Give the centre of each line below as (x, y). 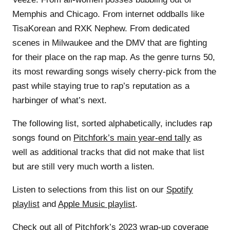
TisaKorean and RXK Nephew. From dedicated (101, 28)
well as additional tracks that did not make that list (108, 152)
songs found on (43, 138)
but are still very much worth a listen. (83, 166)
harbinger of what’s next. (60, 100)
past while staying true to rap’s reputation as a (101, 86)
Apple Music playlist (97, 204)
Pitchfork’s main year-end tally (132, 138)
